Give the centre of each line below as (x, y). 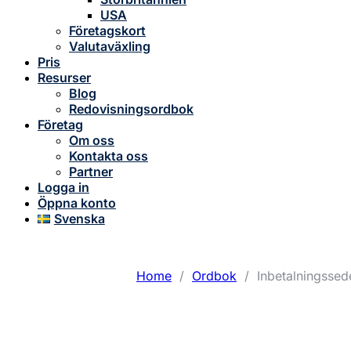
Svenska (79, 219)
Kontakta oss (109, 156)
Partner (91, 172)
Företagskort (107, 31)
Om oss (92, 140)
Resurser (64, 78)
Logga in (63, 187)
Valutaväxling (110, 46)
